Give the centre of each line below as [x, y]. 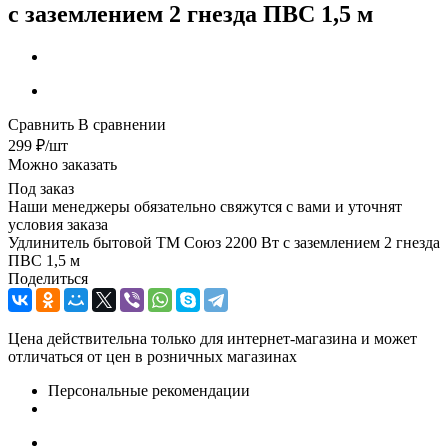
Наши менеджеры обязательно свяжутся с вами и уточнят [205, 206]
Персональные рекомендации [149, 390]
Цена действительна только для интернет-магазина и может [212, 338]
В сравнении [122, 124]
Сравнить [41, 124]
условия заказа [58, 224]
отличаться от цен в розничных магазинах [152, 356]
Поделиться [48, 278]
